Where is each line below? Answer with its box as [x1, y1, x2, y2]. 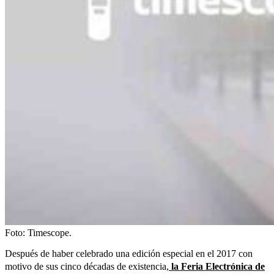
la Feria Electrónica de [169, 261, 265, 272]
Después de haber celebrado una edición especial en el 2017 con [5, 248, 253, 259]
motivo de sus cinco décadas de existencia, [5, 261, 169, 272]
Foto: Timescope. [5, 227, 72, 238]
